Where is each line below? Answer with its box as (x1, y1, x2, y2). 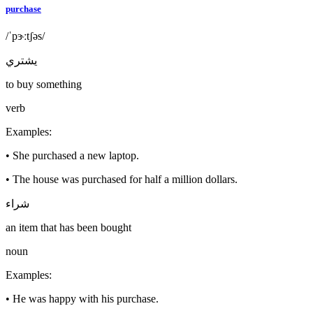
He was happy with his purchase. (13, 292, 159, 305)
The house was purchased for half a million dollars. (13, 173, 238, 185)
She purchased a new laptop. (13, 149, 139, 161)
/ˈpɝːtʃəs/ (6, 29, 45, 42)
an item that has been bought (6, 221, 131, 233)
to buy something (6, 78, 82, 90)
